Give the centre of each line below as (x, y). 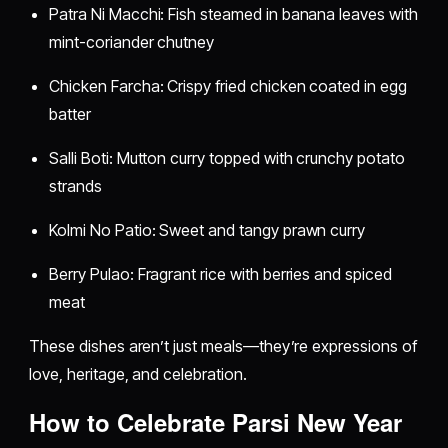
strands (75, 185)
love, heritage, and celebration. (138, 373)
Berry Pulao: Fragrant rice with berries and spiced (220, 273)
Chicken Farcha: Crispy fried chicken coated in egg (228, 85)
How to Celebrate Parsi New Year (216, 421)
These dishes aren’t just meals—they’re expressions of (223, 345)
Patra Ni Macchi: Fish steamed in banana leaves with (233, 13)
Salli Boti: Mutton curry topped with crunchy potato (227, 157)
